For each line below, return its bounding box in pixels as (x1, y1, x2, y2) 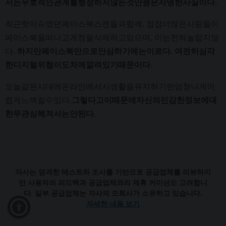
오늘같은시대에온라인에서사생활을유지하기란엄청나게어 (5, 82, 215, 91)
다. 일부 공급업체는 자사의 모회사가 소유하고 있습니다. (24, 189, 202, 197)
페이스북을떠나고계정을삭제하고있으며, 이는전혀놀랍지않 (5, 33, 219, 42)
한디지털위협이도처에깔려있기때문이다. (5, 60, 152, 69)
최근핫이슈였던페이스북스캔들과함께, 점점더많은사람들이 (5, 19, 219, 28)
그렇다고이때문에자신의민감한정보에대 (72, 95, 217, 104)
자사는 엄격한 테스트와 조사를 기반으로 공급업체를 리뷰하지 (15, 167, 211, 176)
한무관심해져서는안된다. (5, 109, 96, 118)
